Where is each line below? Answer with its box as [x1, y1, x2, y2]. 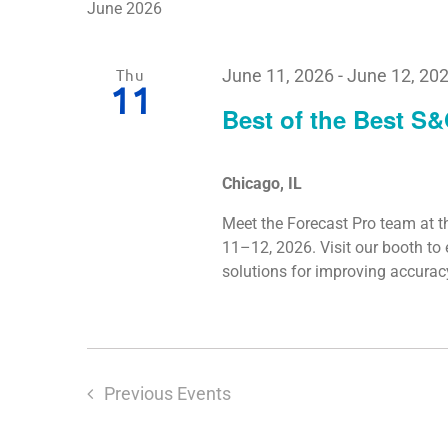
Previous [103, 383, 177, 404]
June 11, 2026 [222, 65, 335, 86]
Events [176, 383, 231, 404]
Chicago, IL [222, 173, 303, 193]
